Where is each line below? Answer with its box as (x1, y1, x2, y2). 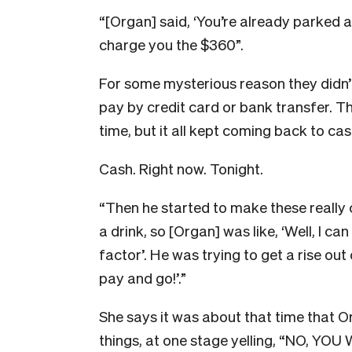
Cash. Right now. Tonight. (99, 158, 263, 178)
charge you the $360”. (99, 34, 244, 53)
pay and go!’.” (99, 267, 186, 287)
